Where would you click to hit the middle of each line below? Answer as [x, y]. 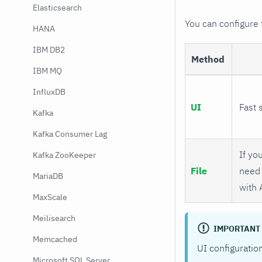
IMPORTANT [237, 228]
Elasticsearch [57, 8]
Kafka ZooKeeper [64, 155]
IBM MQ [47, 71]
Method [208, 59]
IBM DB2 [49, 50]
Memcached [55, 239]
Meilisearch [54, 218]
